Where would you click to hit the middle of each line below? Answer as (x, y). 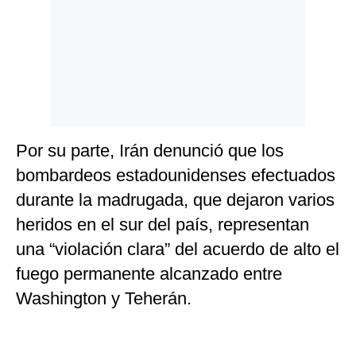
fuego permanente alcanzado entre (149, 274)
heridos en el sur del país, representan (163, 225)
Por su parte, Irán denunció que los (150, 151)
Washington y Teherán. (104, 299)
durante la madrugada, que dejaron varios (175, 200)
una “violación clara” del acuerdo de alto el (178, 250)
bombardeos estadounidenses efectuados (176, 176)
